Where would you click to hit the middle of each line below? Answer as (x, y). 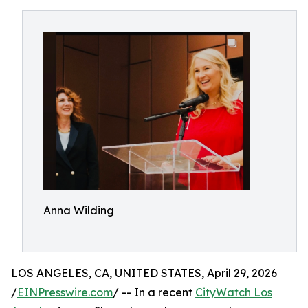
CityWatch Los (234, 292)
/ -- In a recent (154, 292)
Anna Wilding (79, 210)
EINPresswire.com (65, 292)
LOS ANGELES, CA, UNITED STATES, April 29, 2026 (144, 273)
